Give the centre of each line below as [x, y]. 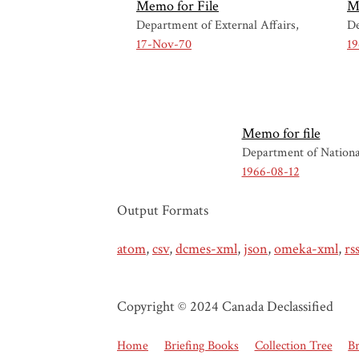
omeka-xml [306, 248]
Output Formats [163, 210]
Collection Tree [293, 345]
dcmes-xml [206, 248]
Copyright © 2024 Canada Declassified [225, 306]
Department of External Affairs [218, 26]
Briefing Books [201, 345]
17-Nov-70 [164, 45]
